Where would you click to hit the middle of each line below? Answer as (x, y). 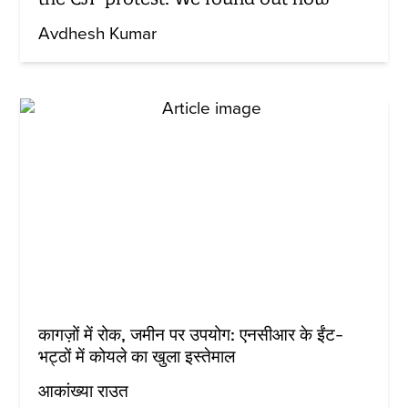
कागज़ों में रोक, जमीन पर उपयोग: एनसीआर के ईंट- (191, 334)
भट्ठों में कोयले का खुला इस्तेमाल (137, 356)
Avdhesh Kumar (98, 33)
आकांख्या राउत (84, 391)
